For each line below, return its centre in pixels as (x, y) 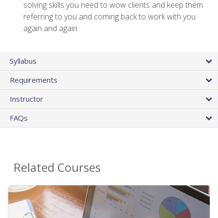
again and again (50, 28)
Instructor (27, 99)
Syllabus (23, 61)
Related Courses (57, 167)
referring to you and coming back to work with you (109, 16)
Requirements (34, 80)
